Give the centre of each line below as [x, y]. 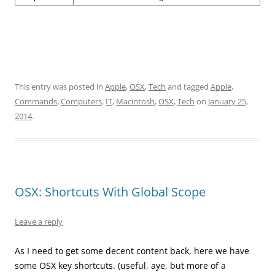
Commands [36, 101]
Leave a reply [39, 222]
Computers [81, 101]
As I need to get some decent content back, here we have [132, 251]
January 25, [228, 101]
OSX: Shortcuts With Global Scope [110, 192]
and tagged [188, 87]
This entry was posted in [60, 87]
